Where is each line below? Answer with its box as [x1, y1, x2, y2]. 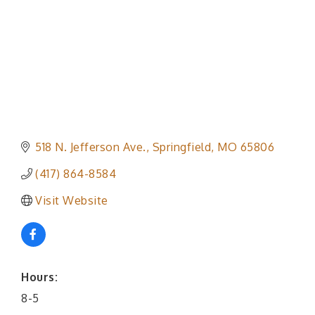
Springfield [152, 140, 211, 155]
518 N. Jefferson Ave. [35, 140, 146, 155]
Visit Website [35, 193, 108, 208]
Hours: [21, 270, 58, 285]
